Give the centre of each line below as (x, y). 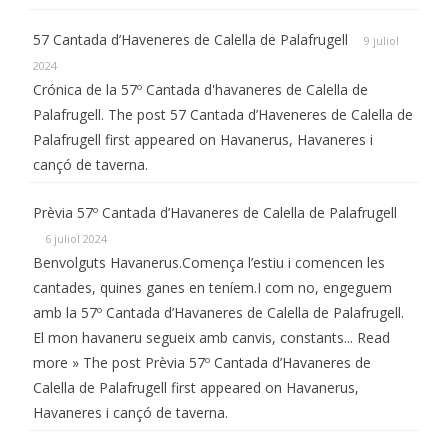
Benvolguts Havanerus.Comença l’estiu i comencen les (209, 262)
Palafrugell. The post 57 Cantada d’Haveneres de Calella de (223, 114)
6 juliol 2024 (76, 238)
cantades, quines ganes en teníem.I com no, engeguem (212, 287)
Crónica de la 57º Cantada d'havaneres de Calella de (200, 89)
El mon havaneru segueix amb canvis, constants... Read (211, 337)
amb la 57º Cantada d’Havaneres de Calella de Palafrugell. (218, 312)
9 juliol (381, 40)
